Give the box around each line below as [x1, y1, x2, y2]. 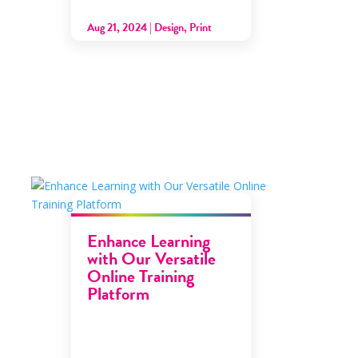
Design [154, 18, 185, 36]
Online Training [87, 262, 195, 289]
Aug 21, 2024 [87, 18, 148, 36]
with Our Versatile [87, 245, 217, 272]
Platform [87, 280, 150, 307]
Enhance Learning [87, 227, 211, 254]
